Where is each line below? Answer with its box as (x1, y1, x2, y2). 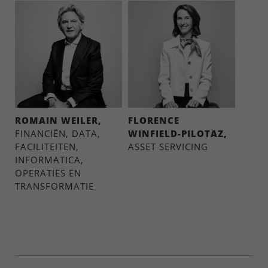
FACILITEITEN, (15, 141, 79, 153)
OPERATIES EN (15, 167, 81, 179)
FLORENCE (128, 114, 179, 126)
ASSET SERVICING (128, 141, 208, 153)
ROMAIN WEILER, (15, 114, 102, 126)
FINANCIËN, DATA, (15, 127, 100, 139)
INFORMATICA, (15, 154, 84, 166)
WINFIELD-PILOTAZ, (128, 127, 227, 139)
